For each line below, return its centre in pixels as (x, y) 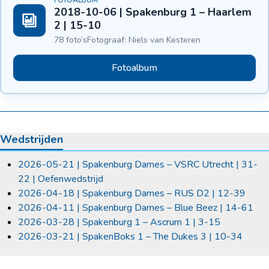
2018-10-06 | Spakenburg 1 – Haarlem (153, 12)
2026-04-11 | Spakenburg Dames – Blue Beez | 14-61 (136, 208)
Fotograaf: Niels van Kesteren (144, 40)
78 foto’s (71, 40)
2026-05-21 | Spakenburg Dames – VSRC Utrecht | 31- (138, 165)
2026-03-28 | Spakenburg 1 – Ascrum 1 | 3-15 (119, 222)
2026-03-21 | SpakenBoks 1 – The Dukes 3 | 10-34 (130, 237)
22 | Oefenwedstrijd (61, 179)
